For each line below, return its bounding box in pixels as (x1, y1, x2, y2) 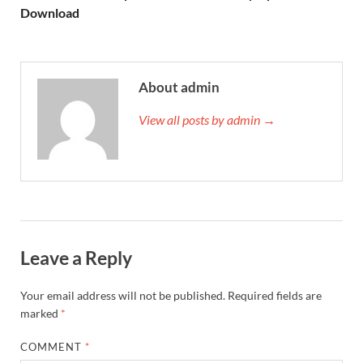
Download (20, 5, 79, 21)
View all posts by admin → (139, 112, 275, 128)
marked (20, 305, 61, 320)
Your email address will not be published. (20, 288, 225, 302)
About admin (139, 79, 220, 96)
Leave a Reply (20, 246, 132, 270)
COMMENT (20, 340, 86, 353)
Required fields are (228, 288, 322, 302)
